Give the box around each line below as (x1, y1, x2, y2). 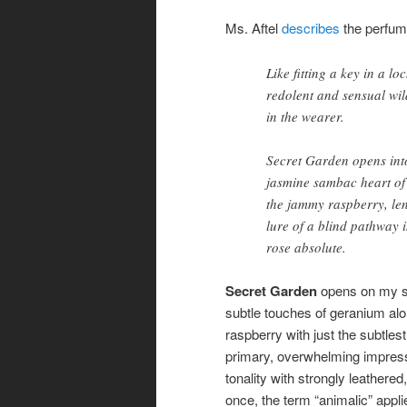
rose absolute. (266, 237, 346, 256)
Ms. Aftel (225, 18, 282, 38)
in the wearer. (266, 106, 344, 125)
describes (282, 18, 343, 38)
